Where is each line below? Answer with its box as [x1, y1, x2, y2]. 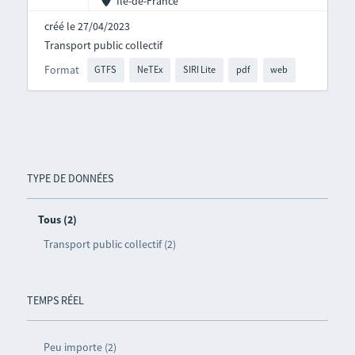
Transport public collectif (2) [43, 236, 176, 251]
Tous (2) [37, 212, 77, 227]
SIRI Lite [182, 63, 216, 76]
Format [44, 63, 79, 78]
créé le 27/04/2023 [44, 19, 130, 34]
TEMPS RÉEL [26, 292, 84, 307]
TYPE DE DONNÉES [26, 170, 113, 185]
